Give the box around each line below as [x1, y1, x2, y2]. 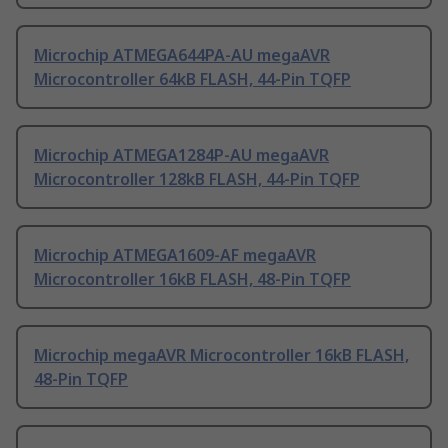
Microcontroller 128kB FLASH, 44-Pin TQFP [34, 168, 360, 191]
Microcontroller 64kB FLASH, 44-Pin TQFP [34, 68, 351, 91]
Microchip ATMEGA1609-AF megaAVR [34, 244, 316, 267]
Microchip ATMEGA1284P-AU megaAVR [34, 144, 329, 167]
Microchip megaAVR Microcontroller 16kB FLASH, [34, 344, 409, 367]
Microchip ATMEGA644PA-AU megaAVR [34, 44, 330, 67]
